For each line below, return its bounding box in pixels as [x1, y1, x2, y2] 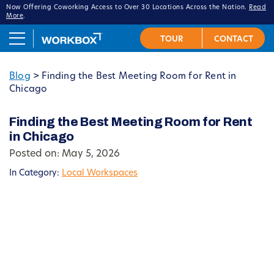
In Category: [9, 169, 62, 178]
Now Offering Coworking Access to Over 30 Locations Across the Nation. [6, 4, 249, 11]
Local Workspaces [62, 169, 138, 178]
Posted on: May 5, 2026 [9, 149, 120, 159]
